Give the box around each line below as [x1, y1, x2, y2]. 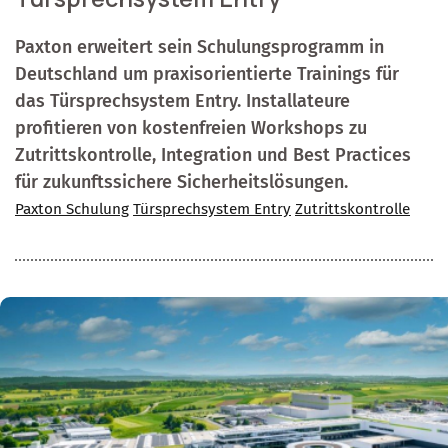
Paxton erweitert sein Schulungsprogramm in [15, 35, 384, 58]
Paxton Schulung [15, 199, 129, 218]
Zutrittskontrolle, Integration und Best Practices [15, 143, 411, 166]
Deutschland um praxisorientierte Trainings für [15, 62, 399, 85]
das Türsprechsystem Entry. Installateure [15, 89, 350, 112]
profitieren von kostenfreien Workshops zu [15, 116, 367, 139]
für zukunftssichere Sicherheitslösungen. [15, 170, 348, 193]
